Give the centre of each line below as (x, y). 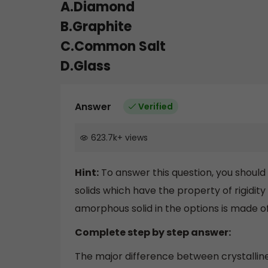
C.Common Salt (113, 46)
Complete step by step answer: (153, 233)
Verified (156, 106)
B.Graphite (96, 26)
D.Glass (86, 66)
